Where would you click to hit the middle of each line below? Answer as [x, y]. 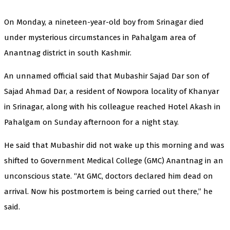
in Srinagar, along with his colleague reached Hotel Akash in [112, 107]
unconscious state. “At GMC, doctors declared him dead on [109, 176]
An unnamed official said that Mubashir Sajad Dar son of [107, 76]
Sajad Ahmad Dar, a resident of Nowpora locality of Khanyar [112, 91]
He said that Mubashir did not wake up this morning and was [114, 145]
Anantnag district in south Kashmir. [68, 53]
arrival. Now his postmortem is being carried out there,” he [108, 191]
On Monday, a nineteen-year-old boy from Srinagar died [104, 22]
